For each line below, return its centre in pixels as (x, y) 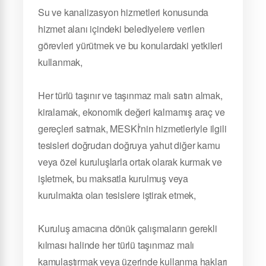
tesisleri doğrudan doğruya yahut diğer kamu (129, 145)
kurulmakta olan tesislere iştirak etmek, (117, 195)
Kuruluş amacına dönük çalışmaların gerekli (128, 228)
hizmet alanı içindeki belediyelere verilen (121, 29)
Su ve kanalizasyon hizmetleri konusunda (123, 12)
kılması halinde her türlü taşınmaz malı (116, 245)
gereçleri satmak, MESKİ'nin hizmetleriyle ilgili (132, 129)
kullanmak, (60, 62)
